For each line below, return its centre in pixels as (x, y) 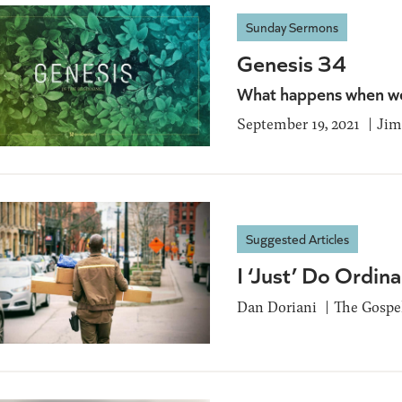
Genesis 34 (292, 63)
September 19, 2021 (298, 124)
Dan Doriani (277, 306)
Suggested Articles (297, 238)
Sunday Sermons (292, 27)
